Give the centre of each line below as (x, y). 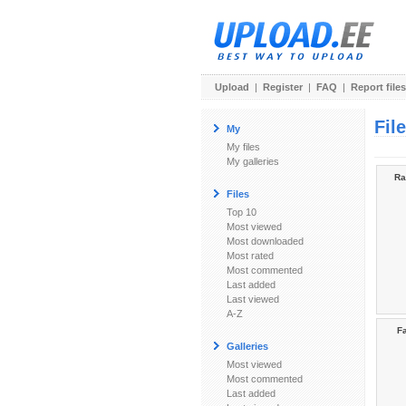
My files (243, 147)
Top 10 (242, 212)
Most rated (250, 256)
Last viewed (253, 299)
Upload (232, 87)
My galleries (253, 161)
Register (283, 87)
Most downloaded (265, 241)
